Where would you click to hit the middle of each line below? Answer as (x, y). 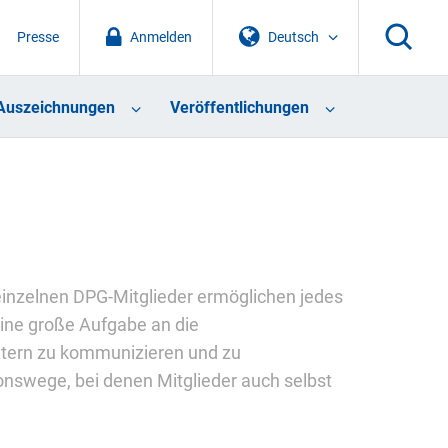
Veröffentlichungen (239, 108)
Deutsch (294, 37)
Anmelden (160, 37)
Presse (37, 37)
